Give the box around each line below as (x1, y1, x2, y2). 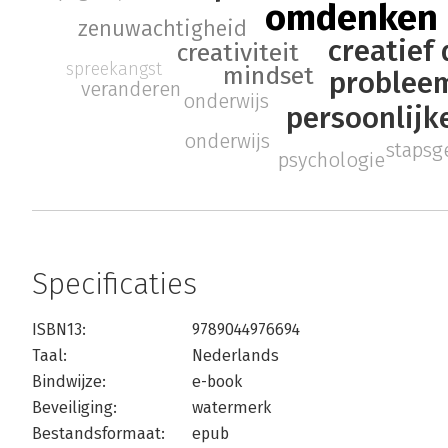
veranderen (81, 76, 182, 101)
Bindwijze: (32, 372, 106, 392)
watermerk (192, 398, 271, 418)
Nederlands (192, 346, 279, 366)
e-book (192, 372, 242, 392)
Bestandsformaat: (32, 424, 165, 444)
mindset (222, 61, 314, 92)
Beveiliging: (32, 398, 117, 418)
